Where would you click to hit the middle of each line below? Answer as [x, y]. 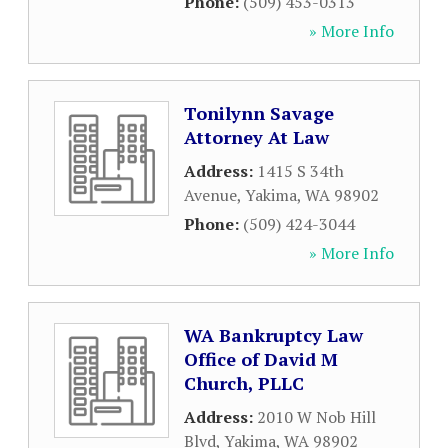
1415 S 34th [300, 171]
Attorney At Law [256, 137]
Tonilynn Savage [259, 113]
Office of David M [261, 359]
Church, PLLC [244, 383]
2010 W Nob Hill [316, 417]
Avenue [210, 195]
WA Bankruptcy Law [273, 335]
